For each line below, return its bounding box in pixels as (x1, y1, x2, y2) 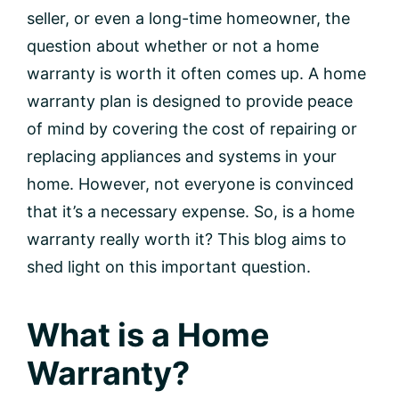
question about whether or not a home (27, 36, 319, 55)
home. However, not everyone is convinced (27, 174, 354, 193)
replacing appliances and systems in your (27, 146, 337, 166)
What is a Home (27, 314, 270, 354)
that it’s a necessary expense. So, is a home (27, 201, 354, 221)
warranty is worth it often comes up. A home (27, 63, 366, 83)
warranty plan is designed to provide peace (27, 91, 353, 110)
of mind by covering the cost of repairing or (27, 118, 357, 138)
